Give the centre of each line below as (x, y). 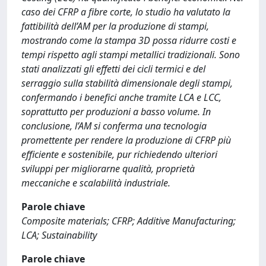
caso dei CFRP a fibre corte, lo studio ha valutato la (126, 12)
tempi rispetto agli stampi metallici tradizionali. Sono (131, 55)
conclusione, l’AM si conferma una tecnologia (114, 126)
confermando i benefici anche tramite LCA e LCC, (121, 97)
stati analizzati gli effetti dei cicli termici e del (113, 69)
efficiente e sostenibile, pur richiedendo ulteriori (119, 154)
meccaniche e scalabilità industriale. (96, 183)
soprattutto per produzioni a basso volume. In (116, 112)
